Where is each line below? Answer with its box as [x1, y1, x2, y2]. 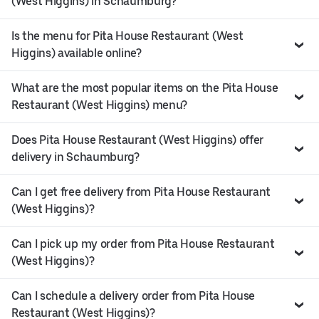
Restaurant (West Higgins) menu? [11, 98, 188, 113]
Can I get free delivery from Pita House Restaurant [11, 185, 271, 199]
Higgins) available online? [11, 46, 142, 61]
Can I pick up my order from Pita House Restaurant [11, 237, 275, 251]
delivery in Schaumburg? [11, 150, 140, 164]
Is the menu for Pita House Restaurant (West [11, 29, 244, 43]
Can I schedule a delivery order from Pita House [11, 289, 255, 303]
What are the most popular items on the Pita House [11, 81, 278, 95]
